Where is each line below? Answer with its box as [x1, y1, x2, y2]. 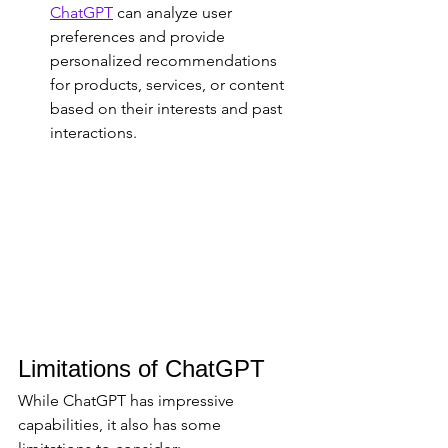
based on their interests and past [50, 99, 286, 119]
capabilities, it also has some [18, 415, 225, 435]
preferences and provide [50, 27, 229, 47]
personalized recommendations [50, 51, 281, 71]
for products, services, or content [50, 75, 288, 95]
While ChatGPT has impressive [18, 391, 238, 411]
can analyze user [113, 3, 236, 23]
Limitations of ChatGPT [18, 355, 265, 383]
